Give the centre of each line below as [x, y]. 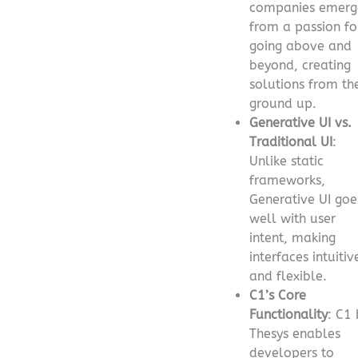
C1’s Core [278, 295]
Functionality [288, 314]
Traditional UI [291, 141]
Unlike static [286, 161]
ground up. [283, 103]
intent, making [292, 237]
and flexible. [288, 276]
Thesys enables [295, 333]
